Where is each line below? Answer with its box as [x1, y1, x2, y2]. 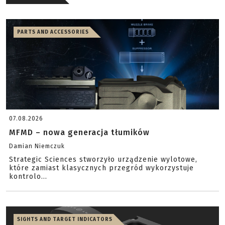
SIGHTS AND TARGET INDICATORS [17, 216, 113, 222]
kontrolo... [9, 172, 47, 181]
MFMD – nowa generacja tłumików [9, 128, 150, 137]
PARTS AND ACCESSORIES [17, 29, 89, 35]
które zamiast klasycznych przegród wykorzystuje [9, 164, 194, 172]
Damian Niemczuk [9, 143, 65, 150]
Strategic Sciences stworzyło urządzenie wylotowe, [9, 155, 197, 164]
